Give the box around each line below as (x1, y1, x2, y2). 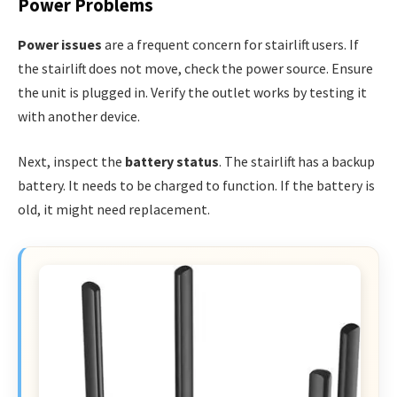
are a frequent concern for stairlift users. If (102, 35, 359, 53)
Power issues (18, 35, 102, 53)
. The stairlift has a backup (219, 152, 375, 171)
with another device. (18, 106, 140, 125)
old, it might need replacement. (18, 200, 210, 219)
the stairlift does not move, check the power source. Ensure (18, 58, 373, 77)
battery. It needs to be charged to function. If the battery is (18, 176, 375, 195)
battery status (125, 152, 219, 171)
